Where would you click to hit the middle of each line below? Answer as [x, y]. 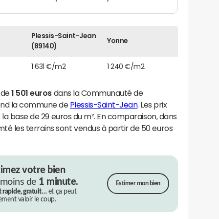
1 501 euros [32, 93]
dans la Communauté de [98, 93]
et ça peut [62, 191]
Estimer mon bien [138, 184]
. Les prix [152, 104]
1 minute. [58, 182]
